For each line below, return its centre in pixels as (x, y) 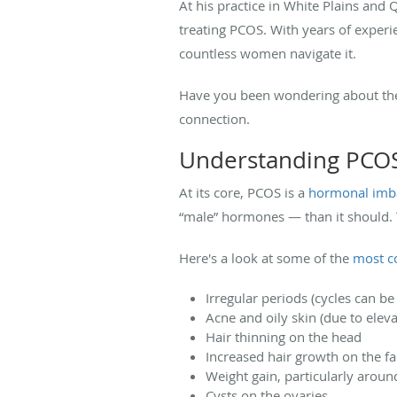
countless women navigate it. (268, 53)
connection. (216, 118)
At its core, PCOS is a (244, 192)
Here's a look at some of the (266, 257)
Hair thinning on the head (284, 336)
